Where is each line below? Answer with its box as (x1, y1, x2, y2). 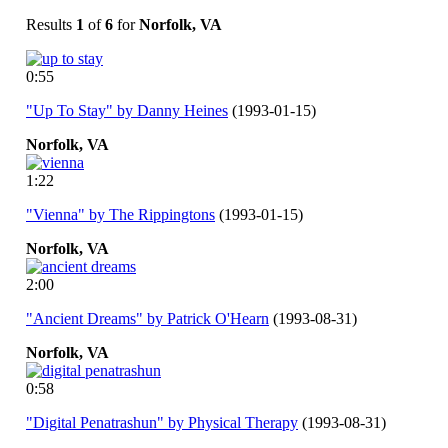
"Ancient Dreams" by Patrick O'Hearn (26, 309, 269, 327)
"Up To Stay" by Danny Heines (26, 101, 228, 119)
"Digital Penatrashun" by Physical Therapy (26, 413, 298, 431)
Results (26, 15, 76, 33)
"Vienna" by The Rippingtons (26, 205, 215, 223)
